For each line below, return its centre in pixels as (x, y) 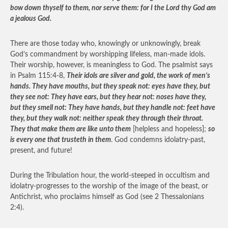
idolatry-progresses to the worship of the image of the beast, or (109, 186)
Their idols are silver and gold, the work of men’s (138, 76)
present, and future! (41, 151)
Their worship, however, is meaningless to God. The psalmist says (111, 65)
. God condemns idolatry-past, (158, 140)
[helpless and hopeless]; (169, 129)
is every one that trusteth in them (61, 140)
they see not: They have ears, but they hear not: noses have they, (108, 97)
